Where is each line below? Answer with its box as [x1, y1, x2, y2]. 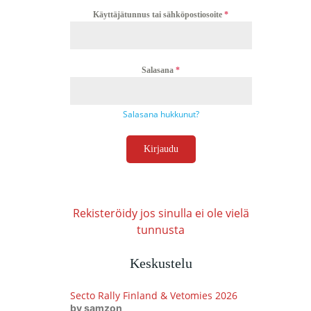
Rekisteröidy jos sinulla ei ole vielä [72, 205, 249, 221]
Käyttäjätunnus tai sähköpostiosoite [93, 10, 225, 19]
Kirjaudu [143, 144, 178, 154]
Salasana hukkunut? [122, 108, 199, 120]
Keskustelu [129, 255, 192, 271]
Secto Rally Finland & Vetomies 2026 [69, 289, 237, 302]
